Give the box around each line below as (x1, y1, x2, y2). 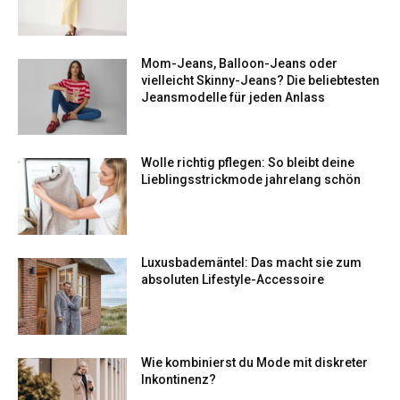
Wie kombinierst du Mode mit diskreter (141, 354, 369, 370)
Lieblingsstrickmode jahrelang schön (141, 172, 362, 187)
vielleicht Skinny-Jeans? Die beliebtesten (141, 72, 380, 87)
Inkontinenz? (141, 371, 217, 387)
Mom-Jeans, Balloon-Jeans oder (141, 55, 338, 71)
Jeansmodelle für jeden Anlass (141, 89, 326, 104)
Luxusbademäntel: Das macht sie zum (141, 255, 362, 271)
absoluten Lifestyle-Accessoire (141, 272, 325, 287)
